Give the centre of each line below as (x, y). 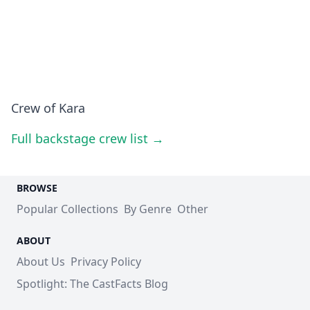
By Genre (148, 209)
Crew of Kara (48, 108)
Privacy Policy (106, 261)
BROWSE (37, 188)
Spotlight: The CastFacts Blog (92, 283)
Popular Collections (67, 209)
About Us (41, 261)
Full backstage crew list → (88, 138)
